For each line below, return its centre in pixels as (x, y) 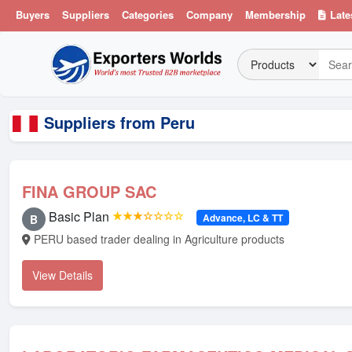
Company (209, 15)
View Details (62, 275)
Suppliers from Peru (119, 122)
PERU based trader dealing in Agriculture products (159, 239)
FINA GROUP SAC (89, 191)
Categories (148, 15)
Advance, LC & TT (242, 218)
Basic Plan (79, 216)
